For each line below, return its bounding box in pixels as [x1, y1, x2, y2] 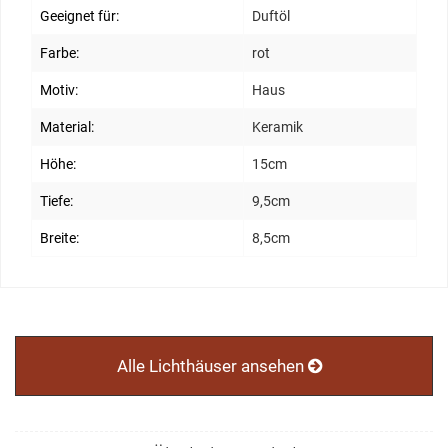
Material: [40, 119, 94, 136]
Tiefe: [40, 193, 73, 210]
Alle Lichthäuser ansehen [116, 356, 308, 377]
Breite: [40, 230, 79, 247]
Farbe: [40, 45, 79, 62]
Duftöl [252, 8, 290, 25]
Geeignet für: [40, 8, 119, 25]
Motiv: [40, 82, 78, 99]
